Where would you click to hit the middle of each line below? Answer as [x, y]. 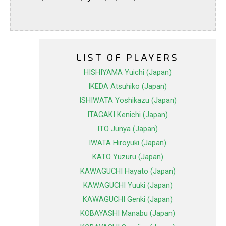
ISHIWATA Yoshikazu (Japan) [128, 101]
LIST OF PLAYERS [128, 57]
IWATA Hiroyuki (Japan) [128, 143]
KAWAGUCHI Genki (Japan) [128, 200]
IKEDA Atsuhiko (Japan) [128, 87]
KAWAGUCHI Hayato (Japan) [128, 171]
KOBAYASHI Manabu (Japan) [128, 214]
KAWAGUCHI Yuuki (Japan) [128, 185]
